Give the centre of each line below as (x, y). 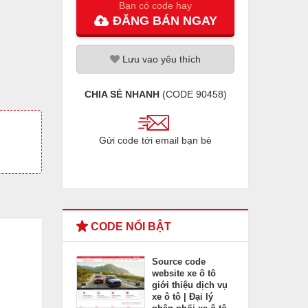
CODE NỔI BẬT (130, 227)
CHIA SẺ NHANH (122, 94)
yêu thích (179, 59)
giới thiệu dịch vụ (190, 285)
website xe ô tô (184, 273)
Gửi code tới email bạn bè (155, 140)
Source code (179, 262)
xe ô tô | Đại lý (183, 297)
